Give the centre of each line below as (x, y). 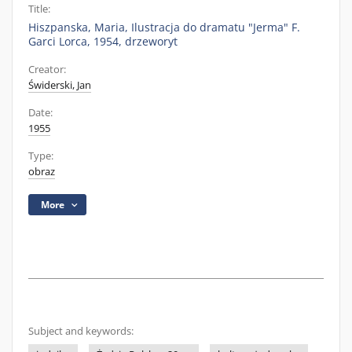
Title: (39, 9)
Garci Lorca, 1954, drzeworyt (103, 41)
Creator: (47, 70)
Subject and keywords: (81, 331)
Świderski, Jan (60, 85)
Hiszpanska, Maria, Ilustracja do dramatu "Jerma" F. (164, 27)
